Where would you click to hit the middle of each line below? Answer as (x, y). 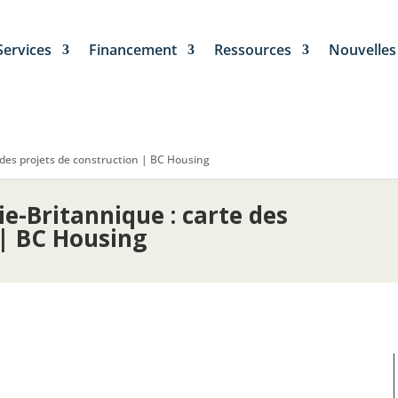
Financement (133, 50)
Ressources (253, 50)
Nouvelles (362, 50)
